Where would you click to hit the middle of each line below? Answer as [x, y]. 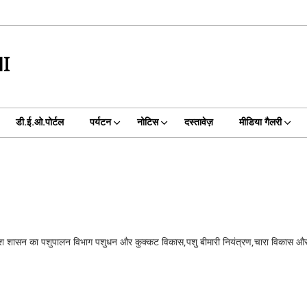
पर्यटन [100, 122]
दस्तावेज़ [198, 122]
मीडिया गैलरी [260, 122]
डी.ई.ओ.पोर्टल [39, 122]
